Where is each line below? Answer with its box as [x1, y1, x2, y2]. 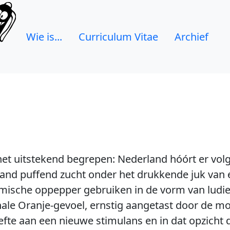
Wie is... [26, 29, 62, 44]
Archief [175, 29, 208, 44]
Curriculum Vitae [79, 29, 158, 44]
